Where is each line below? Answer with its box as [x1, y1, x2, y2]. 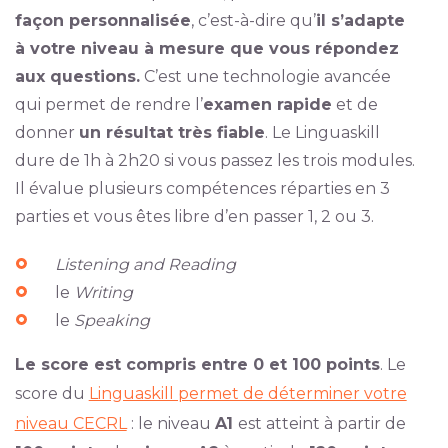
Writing [73, 283, 133, 302]
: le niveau [126, 414, 215, 433]
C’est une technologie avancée [139, 67, 391, 86]
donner [14, 123, 79, 142]
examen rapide [202, 95, 332, 114]
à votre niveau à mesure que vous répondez [14, 39, 399, 58]
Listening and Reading [54, 255, 236, 274]
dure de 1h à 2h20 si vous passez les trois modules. [14, 151, 415, 170]
